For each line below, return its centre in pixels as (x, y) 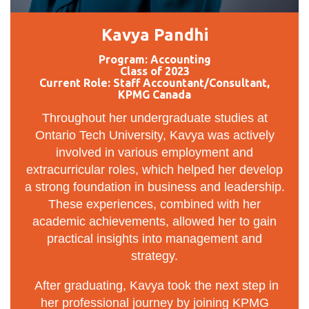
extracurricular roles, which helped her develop (154, 170)
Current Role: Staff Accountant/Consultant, (154, 82)
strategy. (154, 256)
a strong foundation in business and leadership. (154, 187)
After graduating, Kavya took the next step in (154, 286)
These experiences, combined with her (154, 205)
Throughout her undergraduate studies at (154, 118)
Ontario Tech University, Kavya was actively (154, 136)
